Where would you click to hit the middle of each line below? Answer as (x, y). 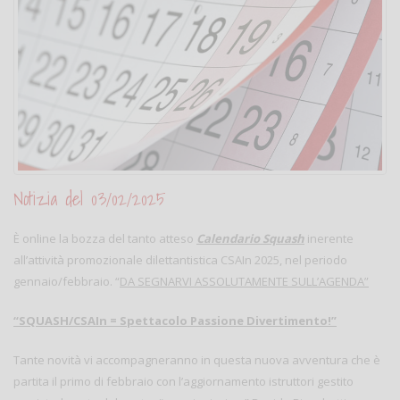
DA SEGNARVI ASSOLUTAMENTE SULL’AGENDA (242, 281)
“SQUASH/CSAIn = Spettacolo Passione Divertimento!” (175, 321)
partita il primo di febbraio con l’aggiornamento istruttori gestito (183, 381)
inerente (329, 238)
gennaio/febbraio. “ (67, 281)
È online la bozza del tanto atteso (105, 238)
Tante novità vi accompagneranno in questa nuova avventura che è (197, 360)
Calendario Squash (250, 238)
